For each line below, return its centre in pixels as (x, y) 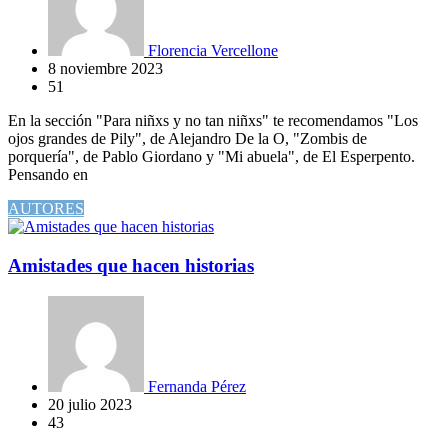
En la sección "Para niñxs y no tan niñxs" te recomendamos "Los (213, 121)
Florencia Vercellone (211, 51)
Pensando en (48, 175)
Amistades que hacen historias (131, 266)
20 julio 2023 (90, 404)
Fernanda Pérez (195, 386)
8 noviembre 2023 (105, 69)
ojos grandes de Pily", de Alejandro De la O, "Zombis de (187, 139)
